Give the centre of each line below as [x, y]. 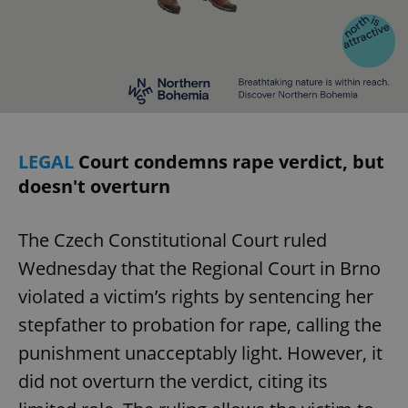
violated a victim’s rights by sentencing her [196, 296]
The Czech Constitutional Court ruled [173, 240]
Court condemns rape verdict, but [231, 161]
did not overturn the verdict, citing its [173, 381]
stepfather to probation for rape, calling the [200, 324]
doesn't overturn [94, 186]
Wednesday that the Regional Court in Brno [199, 268]
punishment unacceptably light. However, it [200, 352]
